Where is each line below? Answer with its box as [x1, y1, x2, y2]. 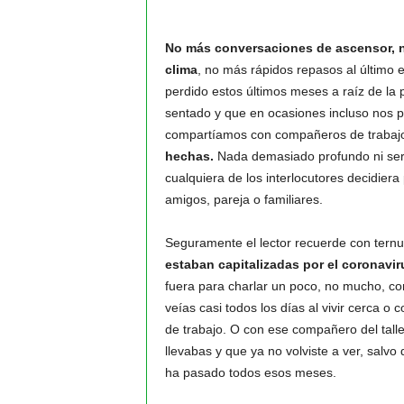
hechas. [164, 149, 214, 163]
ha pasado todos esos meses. [164, 365, 336, 380]
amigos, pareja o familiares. [164, 192, 323, 207]
